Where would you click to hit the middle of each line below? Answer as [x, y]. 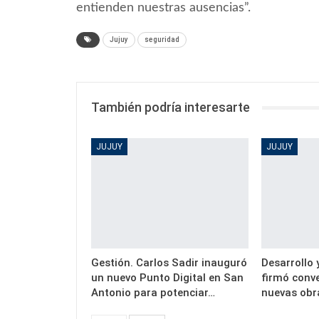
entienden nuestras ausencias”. [163, 8]
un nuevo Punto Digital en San [167, 278]
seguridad [162, 40]
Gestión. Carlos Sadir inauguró [169, 263]
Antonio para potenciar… [153, 293]
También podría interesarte [171, 108]
